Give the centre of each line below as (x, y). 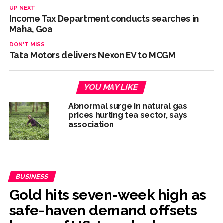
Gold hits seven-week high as (108, 195)
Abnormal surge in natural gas (127, 106)
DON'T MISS (27, 44)
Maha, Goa (31, 29)
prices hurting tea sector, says (127, 115)
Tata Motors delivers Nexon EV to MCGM (92, 55)
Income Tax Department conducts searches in (104, 19)
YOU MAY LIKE (112, 87)
